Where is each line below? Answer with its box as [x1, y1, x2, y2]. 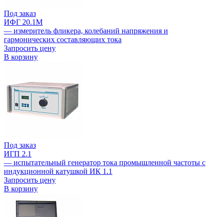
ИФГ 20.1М [4, 18, 43, 27]
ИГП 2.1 [4, 150, 31, 158]
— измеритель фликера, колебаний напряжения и [4, 27, 168, 35]
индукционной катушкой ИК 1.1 [4, 167, 112, 176]
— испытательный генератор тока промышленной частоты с [4, 158, 205, 167]
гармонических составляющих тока [4, 35, 122, 44]
